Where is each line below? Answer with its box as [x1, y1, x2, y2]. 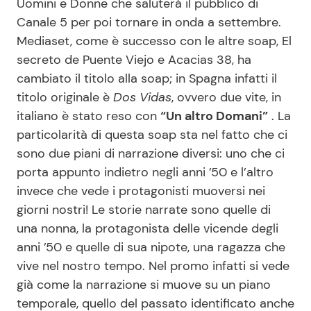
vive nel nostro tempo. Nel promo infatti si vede [17, 258, 289, 275]
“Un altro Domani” [160, 108, 268, 125]
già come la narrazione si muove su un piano [17, 276, 271, 294]
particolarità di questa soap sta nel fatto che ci [17, 126, 287, 144]
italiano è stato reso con [17, 108, 160, 125]
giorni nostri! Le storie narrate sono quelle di [17, 201, 271, 219]
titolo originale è [17, 89, 113, 106]
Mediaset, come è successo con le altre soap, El [17, 33, 292, 50]
